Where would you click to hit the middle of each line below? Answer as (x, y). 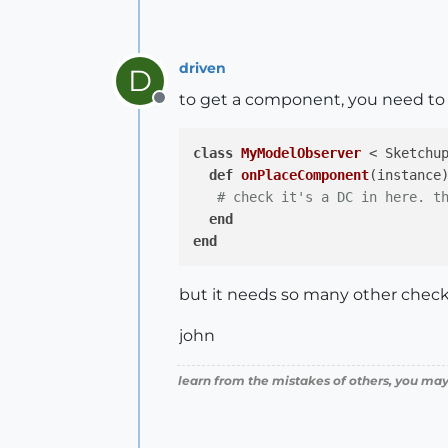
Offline (184, 108)
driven (202, 67)
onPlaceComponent (305, 175)
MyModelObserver (301, 153)
